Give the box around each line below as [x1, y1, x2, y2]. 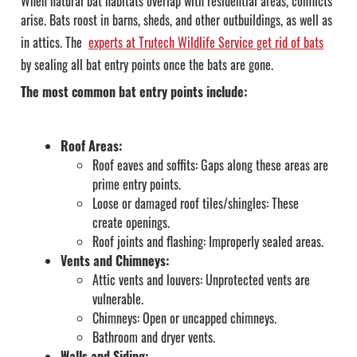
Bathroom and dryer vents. [92, 328, 215, 347]
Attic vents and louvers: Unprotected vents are [92, 270, 310, 290]
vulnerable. [92, 289, 143, 309]
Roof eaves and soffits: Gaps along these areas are [92, 155, 328, 175]
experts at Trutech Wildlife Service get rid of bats [88, 33, 324, 53]
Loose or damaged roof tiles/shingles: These [92, 194, 299, 214]
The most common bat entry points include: [21, 82, 247, 102]
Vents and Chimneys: [61, 251, 169, 271]
